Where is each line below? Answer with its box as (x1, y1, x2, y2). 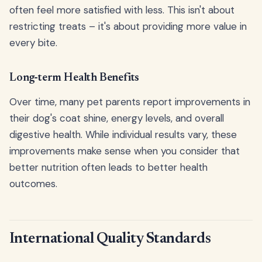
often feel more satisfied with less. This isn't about (9, 4, 235, 17)
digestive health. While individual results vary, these (9, 128, 237, 142)
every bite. (9, 36, 57, 50)
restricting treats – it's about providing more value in (9, 20, 247, 33)
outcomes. (9, 177, 57, 191)
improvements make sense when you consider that (9, 144, 240, 158)
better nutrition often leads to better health (9, 161, 208, 174)
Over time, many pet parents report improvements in (9, 95, 250, 109)
